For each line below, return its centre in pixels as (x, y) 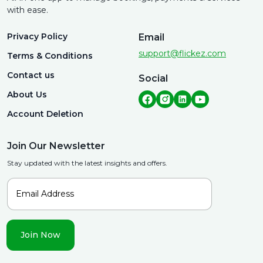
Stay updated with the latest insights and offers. (87, 163)
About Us (27, 95)
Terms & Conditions (50, 56)
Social (153, 78)
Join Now (41, 235)
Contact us (31, 75)
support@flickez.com (182, 53)
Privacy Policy (37, 36)
